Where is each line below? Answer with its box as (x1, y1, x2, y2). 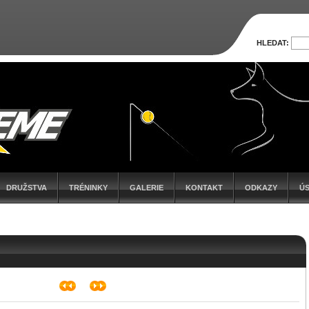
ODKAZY (245, 183, 277, 192)
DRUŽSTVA (6, 183, 47, 192)
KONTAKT (186, 183, 223, 192)
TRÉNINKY (69, 183, 108, 192)
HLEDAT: (256, 39, 289, 47)
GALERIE (130, 183, 163, 192)
